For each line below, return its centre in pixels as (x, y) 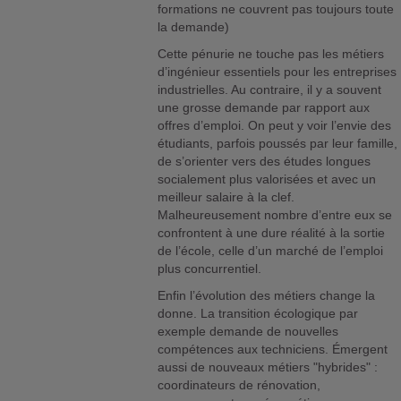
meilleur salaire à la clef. (226, 197)
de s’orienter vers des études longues (264, 162)
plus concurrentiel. (210, 269)
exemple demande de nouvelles (248, 332)
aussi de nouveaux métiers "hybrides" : (268, 367)
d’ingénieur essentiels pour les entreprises (277, 72)
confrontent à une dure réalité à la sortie (272, 233)
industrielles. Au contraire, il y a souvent (270, 90)
